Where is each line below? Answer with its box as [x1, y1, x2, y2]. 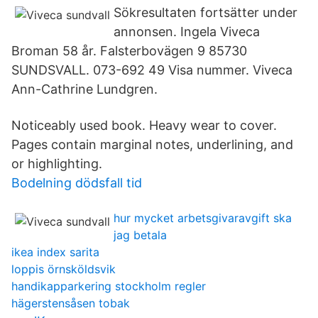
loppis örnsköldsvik [11, 262, 116, 276]
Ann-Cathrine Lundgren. [11, 82, 158, 97]
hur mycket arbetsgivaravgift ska [114, 211, 292, 225]
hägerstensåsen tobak [11, 296, 130, 310]
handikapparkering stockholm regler [11, 279, 206, 293]
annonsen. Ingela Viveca [114, 24, 260, 39]
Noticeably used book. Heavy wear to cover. [11, 118, 277, 133]
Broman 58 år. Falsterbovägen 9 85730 [11, 43, 247, 58]
